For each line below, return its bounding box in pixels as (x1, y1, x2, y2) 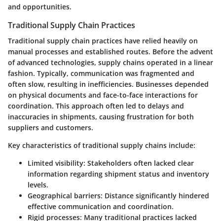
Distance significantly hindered (103, 190, 209, 200)
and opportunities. (8, 1, 72, 11)
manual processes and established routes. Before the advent (8, 46, 213, 56)
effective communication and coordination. (28, 201, 174, 211)
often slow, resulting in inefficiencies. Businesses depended (8, 79, 209, 89)
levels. (28, 180, 48, 189)
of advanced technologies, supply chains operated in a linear (8, 57, 213, 67)
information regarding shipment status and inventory (28, 169, 209, 179)
